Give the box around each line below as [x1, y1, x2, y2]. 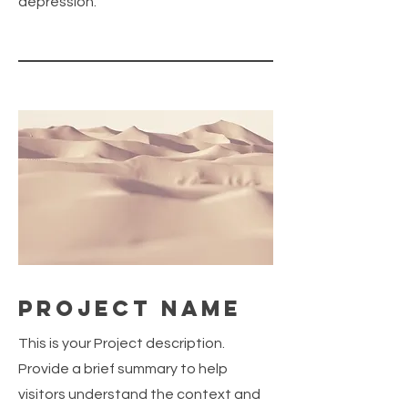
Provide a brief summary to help [18, 362, 228, 376]
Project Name [18, 294, 241, 321]
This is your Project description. [18, 336, 225, 351]
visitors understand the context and [18, 387, 260, 402]
